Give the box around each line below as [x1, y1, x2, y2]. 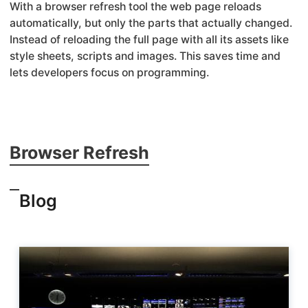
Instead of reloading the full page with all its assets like [10, 32, 289, 46]
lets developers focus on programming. [10, 65, 209, 79]
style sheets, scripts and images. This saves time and [10, 49, 280, 63]
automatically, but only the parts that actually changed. [10, 16, 292, 30]
